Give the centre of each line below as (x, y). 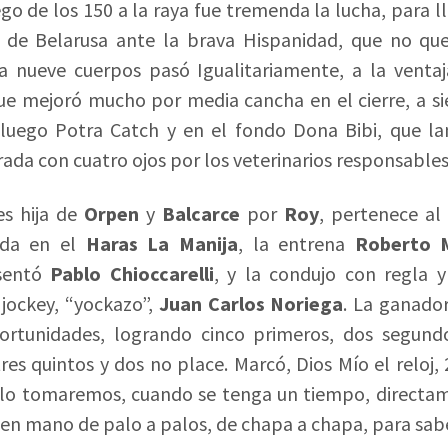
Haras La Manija (161, 244)
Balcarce (201, 214)
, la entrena (296, 244)
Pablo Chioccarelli (132, 274)
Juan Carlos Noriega (251, 304)
